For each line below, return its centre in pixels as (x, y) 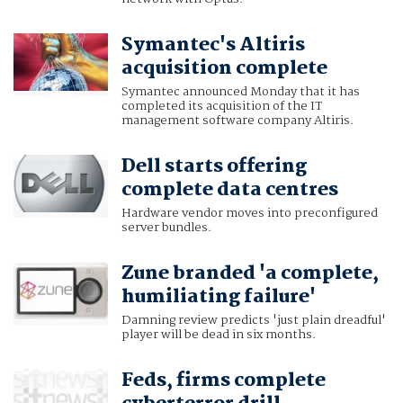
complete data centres (229, 190)
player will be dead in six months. (218, 335)
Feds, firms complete (223, 381)
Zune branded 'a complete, (250, 274)
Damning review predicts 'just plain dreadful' (253, 321)
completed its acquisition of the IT (221, 107)
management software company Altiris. (237, 121)
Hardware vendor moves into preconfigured (249, 214)
